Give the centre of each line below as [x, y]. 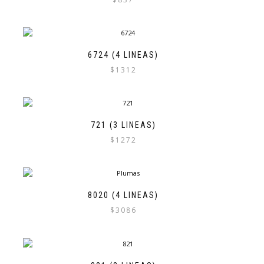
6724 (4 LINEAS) [123, 55]
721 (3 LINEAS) [123, 125]
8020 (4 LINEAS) [123, 195]
